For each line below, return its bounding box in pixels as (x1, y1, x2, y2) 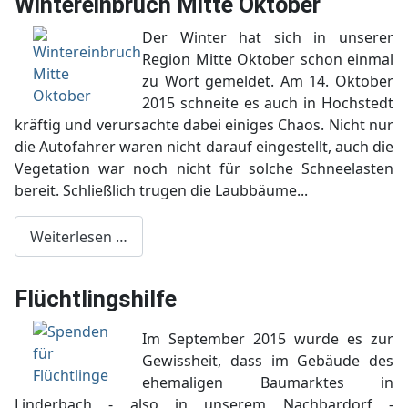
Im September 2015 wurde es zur (142, 329, 393, 350)
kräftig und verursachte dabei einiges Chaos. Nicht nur (15, 114, 393, 135)
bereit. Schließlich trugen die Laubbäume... (15, 179, 308, 200)
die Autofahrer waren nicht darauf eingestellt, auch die (15, 136, 393, 157)
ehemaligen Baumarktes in (142, 372, 393, 393)
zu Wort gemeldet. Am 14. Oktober (142, 70, 393, 91)
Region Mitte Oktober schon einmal (142, 48, 393, 69)
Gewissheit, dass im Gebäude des (142, 351, 393, 372)
